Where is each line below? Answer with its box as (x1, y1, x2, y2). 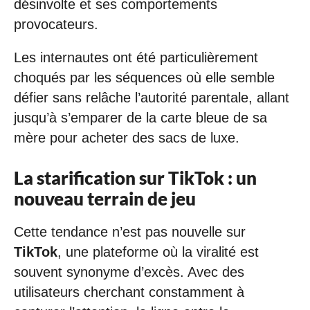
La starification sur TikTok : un (14, 167, 257, 188)
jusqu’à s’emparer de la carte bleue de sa (14, 109, 267, 125)
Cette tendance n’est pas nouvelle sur (14, 224, 246, 239)
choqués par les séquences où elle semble (14, 69, 275, 85)
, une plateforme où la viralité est (57, 244, 259, 259)
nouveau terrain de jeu (14, 188, 196, 209)
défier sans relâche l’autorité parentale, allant (14, 89, 289, 105)
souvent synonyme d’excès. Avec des (14, 264, 244, 280)
